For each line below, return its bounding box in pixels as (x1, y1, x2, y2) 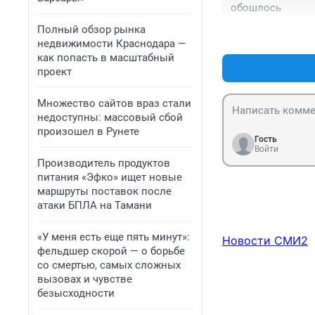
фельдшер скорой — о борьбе (37, 245, 185, 257)
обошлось (231, 1, 281, 15)
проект (37, 65, 72, 78)
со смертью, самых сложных (37, 259, 181, 271)
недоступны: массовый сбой (37, 111, 183, 124)
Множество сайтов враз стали (37, 97, 191, 110)
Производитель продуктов (37, 157, 170, 169)
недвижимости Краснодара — (37, 37, 186, 50)
